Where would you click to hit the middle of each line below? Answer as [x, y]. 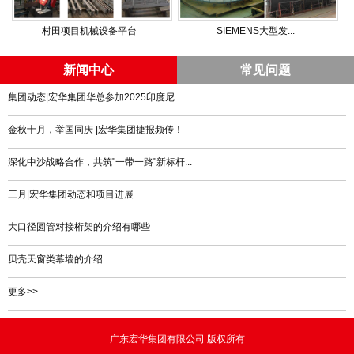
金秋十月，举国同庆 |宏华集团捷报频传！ [96, 129]
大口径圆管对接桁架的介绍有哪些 [79, 226]
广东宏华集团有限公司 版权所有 [177, 339]
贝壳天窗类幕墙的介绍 [55, 259]
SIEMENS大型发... [255, 30]
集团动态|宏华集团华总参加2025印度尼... [95, 97]
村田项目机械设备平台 [90, 30]
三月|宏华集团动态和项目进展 [71, 194]
